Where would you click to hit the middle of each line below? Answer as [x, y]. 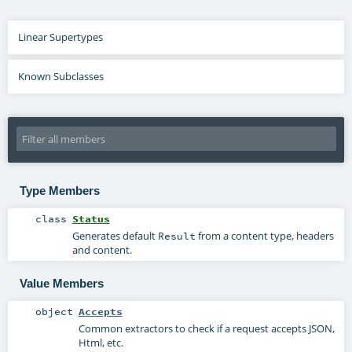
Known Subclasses [61, 77]
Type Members [59, 191]
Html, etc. [101, 343]
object [55, 312]
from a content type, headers [264, 235]
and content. [102, 249]
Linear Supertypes [61, 37]
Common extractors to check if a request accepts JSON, [206, 329]
